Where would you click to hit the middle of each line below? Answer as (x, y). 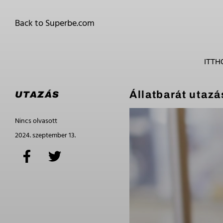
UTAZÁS (37, 95)
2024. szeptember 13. (45, 136)
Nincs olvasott (36, 121)
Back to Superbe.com (55, 24)
